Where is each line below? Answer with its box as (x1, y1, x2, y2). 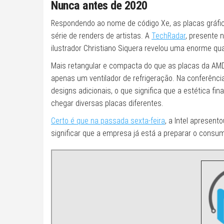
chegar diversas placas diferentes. (51, 98, 163, 108)
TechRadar (151, 30, 185, 40)
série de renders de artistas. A (51, 30, 151, 40)
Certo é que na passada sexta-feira (51, 115, 165, 125)
